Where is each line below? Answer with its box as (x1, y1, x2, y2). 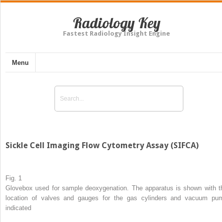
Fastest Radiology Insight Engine (63, 30, 170, 37)
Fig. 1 (5, 174, 22, 182)
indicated (5, 204, 31, 212)
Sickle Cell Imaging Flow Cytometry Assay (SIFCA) (5, 140, 199, 150)
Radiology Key (72, 13, 161, 32)
